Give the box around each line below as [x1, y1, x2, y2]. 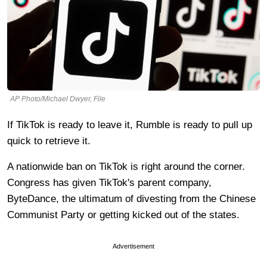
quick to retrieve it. [7, 135, 94, 147]
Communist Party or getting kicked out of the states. [7, 209, 243, 221]
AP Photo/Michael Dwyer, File [10, 94, 105, 103]
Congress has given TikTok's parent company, [7, 176, 212, 188]
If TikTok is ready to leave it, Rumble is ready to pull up [7, 119, 252, 131]
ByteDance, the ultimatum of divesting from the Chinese [7, 193, 256, 204]
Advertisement [113, 242, 154, 250]
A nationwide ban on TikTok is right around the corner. [7, 160, 245, 172]
